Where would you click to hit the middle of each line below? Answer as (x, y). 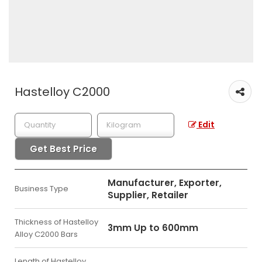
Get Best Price (63, 149)
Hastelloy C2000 (62, 92)
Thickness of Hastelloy (56, 222)
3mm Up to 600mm (153, 228)
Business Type (42, 189)
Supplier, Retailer (148, 195)
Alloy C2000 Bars (46, 234)
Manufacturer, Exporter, (165, 183)
